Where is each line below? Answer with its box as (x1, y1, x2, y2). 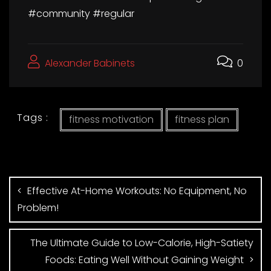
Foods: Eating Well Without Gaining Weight (45, 252, 244, 267)
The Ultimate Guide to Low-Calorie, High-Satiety (30, 235, 253, 250)
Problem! (18, 200, 59, 215)
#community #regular (28, 6, 134, 21)
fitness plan (174, 112, 229, 126)
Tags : (17, 111, 49, 125)
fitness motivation (68, 112, 154, 126)
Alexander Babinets (42, 56, 135, 70)
